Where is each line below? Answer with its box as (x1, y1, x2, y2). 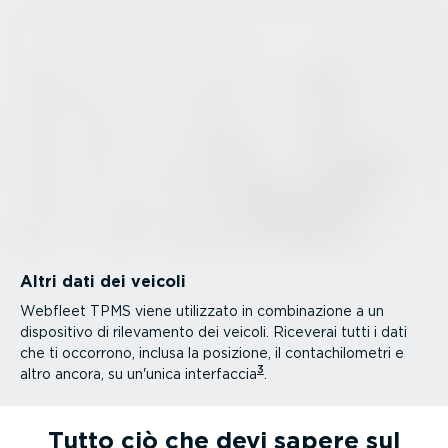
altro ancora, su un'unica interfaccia (20, 365, 257, 382)
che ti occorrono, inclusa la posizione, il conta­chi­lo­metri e (20, 344, 404, 361)
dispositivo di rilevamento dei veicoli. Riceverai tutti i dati (20, 323, 407, 340)
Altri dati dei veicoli (20, 271, 186, 291)
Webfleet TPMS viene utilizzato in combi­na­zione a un (20, 302, 384, 319)
